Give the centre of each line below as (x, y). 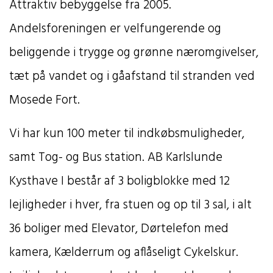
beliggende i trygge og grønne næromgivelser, (134, 52)
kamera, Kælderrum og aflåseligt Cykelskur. (124, 252)
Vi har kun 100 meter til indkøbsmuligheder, (127, 133)
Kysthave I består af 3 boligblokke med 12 (119, 181)
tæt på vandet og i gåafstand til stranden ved (132, 76)
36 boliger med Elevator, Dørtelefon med (119, 229)
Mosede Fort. (46, 100)
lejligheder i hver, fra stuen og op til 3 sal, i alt (130, 205)
